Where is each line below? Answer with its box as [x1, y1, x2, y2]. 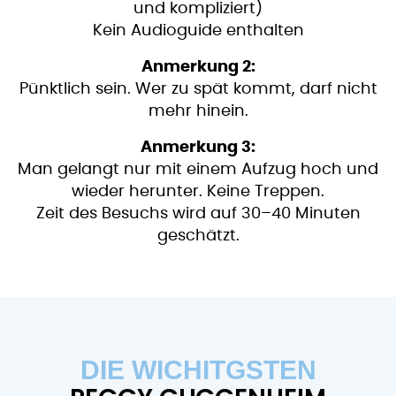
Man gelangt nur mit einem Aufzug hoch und [18, 162, 378, 179]
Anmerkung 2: [141, 59, 255, 76]
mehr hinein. [148, 103, 248, 120]
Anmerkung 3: [141, 140, 255, 156]
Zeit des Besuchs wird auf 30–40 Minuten [35, 206, 361, 223]
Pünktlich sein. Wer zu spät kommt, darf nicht [19, 81, 377, 98]
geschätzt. [156, 228, 240, 245]
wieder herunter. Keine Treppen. [72, 184, 324, 201]
